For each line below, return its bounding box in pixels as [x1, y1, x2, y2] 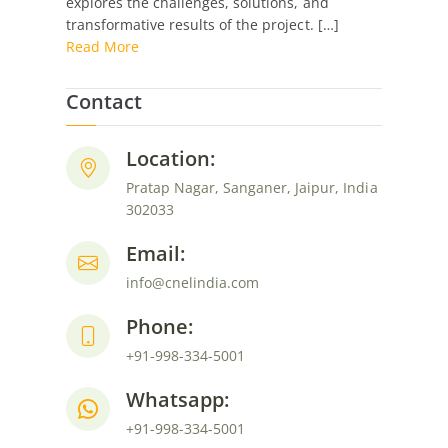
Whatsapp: [126, 386, 230, 414]
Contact [66, 88, 143, 116]
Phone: [126, 313, 194, 341]
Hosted [312, 16, 360, 36]
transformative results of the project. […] [66, 15, 339, 35]
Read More [66, 37, 140, 57]
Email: [126, 240, 186, 268]
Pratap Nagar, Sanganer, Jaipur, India [126, 178, 378, 198]
